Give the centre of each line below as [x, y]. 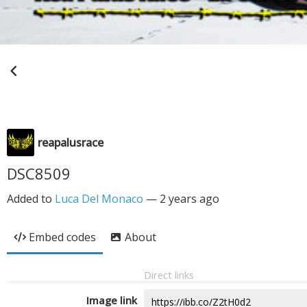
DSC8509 [39, 173]
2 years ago [189, 199]
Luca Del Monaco [99, 199]
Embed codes [62, 237]
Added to [31, 199]
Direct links [169, 275]
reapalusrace [71, 143]
